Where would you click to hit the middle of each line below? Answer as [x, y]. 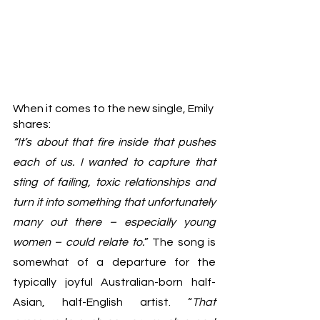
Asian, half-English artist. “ [102, 302]
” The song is [180, 242]
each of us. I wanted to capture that [114, 162]
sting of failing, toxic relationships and [114, 182]
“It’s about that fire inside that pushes [114, 142]
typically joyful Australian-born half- [114, 282]
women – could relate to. [79, 242]
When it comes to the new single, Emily [114, 109]
